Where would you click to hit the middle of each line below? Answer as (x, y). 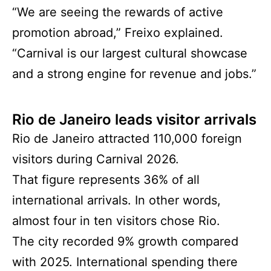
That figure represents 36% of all (106, 180)
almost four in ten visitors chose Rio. (116, 221)
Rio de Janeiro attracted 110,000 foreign (127, 139)
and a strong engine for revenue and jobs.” (134, 74)
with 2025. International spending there (125, 262)
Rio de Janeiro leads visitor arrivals (134, 120)
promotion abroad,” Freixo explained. (118, 33)
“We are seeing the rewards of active (118, 12)
